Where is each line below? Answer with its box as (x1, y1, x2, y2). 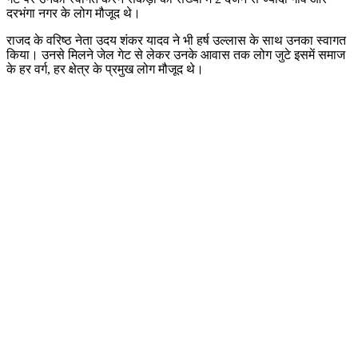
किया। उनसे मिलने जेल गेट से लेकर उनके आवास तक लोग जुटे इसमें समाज (6, 47, 345, 62)
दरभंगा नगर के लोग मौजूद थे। (6, 6, 141, 20)
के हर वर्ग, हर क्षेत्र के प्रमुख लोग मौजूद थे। (6, 62, 204, 76)
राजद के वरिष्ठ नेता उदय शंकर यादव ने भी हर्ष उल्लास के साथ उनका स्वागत (6, 33, 346, 47)
